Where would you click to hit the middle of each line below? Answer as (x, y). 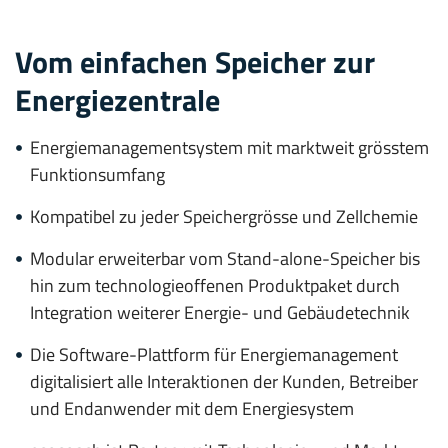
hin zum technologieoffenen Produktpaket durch (215, 285)
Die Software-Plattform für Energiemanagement (214, 354)
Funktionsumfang (97, 174)
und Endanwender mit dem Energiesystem (192, 408)
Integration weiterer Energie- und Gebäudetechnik (220, 312)
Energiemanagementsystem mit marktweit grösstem (229, 147)
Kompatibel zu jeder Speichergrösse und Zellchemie (224, 216)
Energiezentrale (117, 99)
